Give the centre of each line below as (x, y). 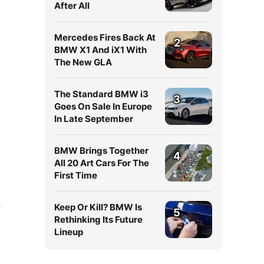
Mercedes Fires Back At (105, 37)
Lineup (69, 232)
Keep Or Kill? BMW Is (98, 207)
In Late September (94, 119)
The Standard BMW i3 (101, 94)
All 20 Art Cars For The (102, 163)
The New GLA (83, 62)
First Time (76, 175)
